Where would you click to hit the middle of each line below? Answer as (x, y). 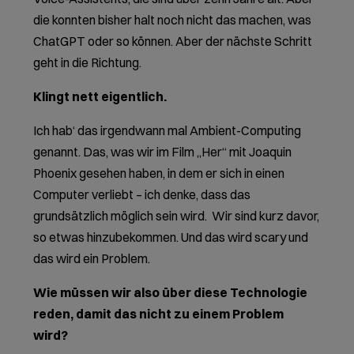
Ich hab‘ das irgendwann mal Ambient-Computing (168, 130)
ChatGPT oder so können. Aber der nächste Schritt (173, 41)
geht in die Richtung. (88, 62)
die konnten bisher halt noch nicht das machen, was (173, 19)
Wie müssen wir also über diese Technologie (171, 292)
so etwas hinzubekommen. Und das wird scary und (171, 237)
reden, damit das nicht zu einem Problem (159, 313)
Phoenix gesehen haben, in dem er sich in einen (159, 173)
